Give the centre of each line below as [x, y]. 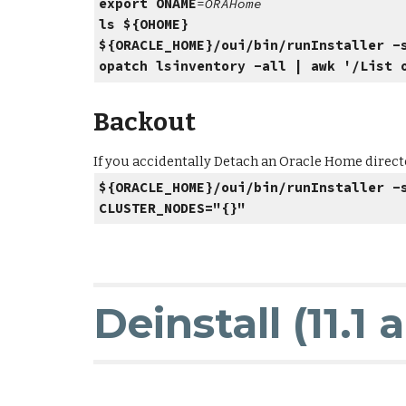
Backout [144, 121]
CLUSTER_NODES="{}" [177, 208]
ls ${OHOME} [144, 25]
